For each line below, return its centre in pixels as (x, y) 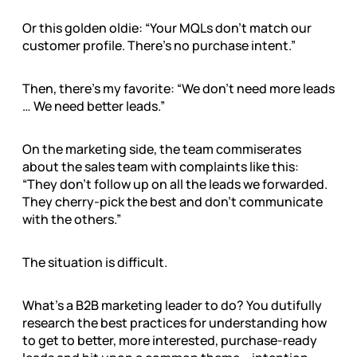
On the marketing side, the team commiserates (162, 149)
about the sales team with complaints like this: (161, 167)
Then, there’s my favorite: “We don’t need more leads (178, 89)
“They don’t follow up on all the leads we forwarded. (175, 184)
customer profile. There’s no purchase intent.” (159, 46)
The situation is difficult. (95, 263)
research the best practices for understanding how (175, 323)
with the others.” (72, 220)
